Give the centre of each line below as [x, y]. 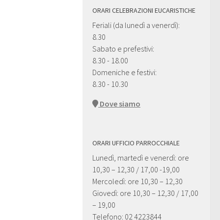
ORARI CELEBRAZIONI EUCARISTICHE [144, 11]
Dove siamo [119, 104]
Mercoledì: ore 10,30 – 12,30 [138, 181]
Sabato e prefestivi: [123, 49]
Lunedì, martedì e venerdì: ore [141, 158]
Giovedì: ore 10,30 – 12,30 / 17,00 [145, 193]
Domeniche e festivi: [124, 72]
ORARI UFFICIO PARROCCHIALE [136, 143]
